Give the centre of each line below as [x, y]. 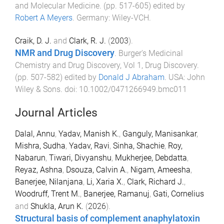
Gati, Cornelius [178, 193]
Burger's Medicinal [151, 53]
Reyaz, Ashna [39, 169]
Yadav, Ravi [89, 145]
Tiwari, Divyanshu [80, 157]
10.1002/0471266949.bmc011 [133, 89]
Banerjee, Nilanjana [49, 181]
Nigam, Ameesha [160, 169]
